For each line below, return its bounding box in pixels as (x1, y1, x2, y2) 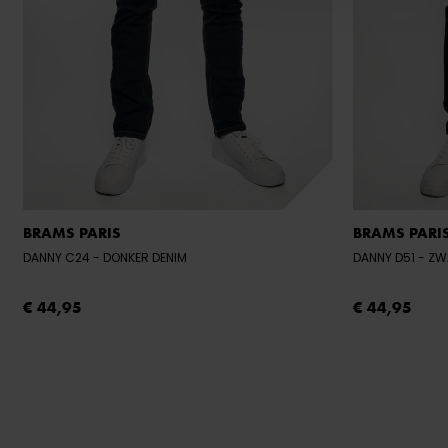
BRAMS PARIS (23, 223, 121, 244)
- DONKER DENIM (103, 249, 187, 267)
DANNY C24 (23, 249, 93, 267)
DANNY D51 (352, 249, 418, 267)
